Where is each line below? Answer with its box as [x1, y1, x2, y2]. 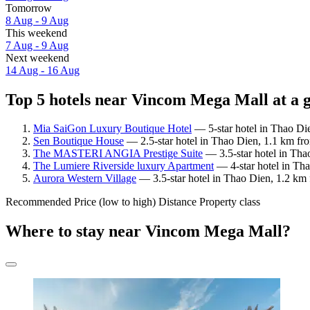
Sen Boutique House [33, 135, 124, 147]
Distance [158, 196, 197, 208]
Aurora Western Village [33, 172, 136, 185]
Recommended [6, 196, 71, 208]
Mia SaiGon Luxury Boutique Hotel [33, 122, 192, 135]
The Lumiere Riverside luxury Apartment [33, 160, 214, 172]
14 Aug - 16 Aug [6, 64, 80, 76]
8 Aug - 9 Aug [6, 14, 69, 26]
